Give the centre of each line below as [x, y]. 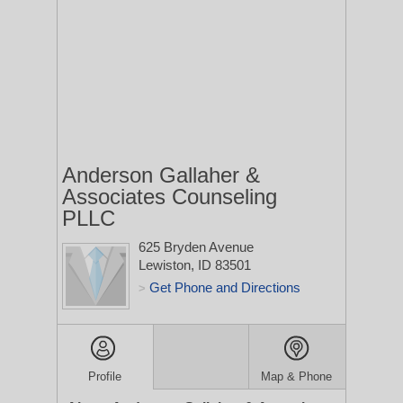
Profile [105, 376]
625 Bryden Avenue [196, 247]
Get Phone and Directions [225, 287]
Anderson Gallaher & [161, 175]
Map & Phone [297, 376]
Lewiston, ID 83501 [195, 265]
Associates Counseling [170, 197]
